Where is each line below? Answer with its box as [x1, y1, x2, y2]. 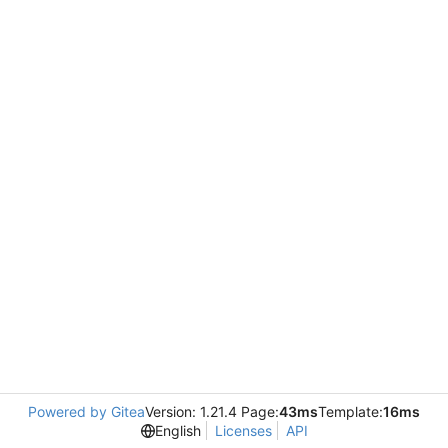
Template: [318, 403, 383, 420]
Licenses [214, 422, 272, 439]
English [154, 422, 201, 439]
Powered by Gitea [28, 403, 145, 420]
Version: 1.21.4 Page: [145, 403, 279, 420]
